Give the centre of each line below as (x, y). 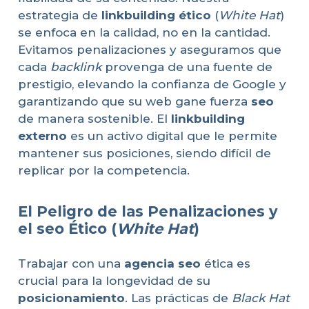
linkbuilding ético (156, 16)
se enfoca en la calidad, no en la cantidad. (144, 33)
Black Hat (260, 298)
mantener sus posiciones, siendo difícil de (144, 153)
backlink (76, 67)
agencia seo (162, 263)
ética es (225, 263)
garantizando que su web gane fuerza (134, 102)
